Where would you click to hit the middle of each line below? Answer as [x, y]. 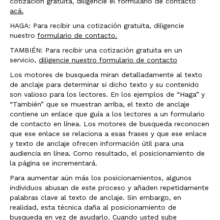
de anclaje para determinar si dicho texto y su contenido [104, 84]
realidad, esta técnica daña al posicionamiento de [93, 207]
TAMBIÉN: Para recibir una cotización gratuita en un [96, 50]
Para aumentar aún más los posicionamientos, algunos [101, 178]
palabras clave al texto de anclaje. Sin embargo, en [96, 197]
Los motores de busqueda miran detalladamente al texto [106, 75]
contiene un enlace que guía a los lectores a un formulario [107, 114]
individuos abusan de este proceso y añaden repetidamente [109, 188]
